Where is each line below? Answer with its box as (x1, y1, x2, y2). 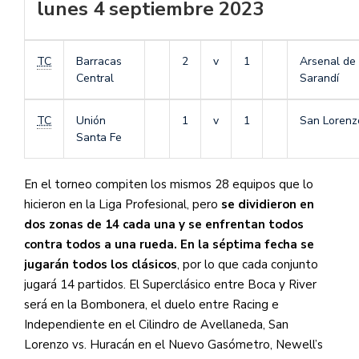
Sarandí (300, 71, 339, 87)
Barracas (76, 54, 122, 70)
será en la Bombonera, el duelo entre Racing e (24, 296, 279, 313)
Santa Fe (76, 130, 122, 146)
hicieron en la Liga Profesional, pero (24, 196, 221, 213)
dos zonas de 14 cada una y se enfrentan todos (24, 216, 304, 233)
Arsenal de (300, 54, 356, 70)
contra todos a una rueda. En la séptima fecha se (24, 236, 314, 253)
